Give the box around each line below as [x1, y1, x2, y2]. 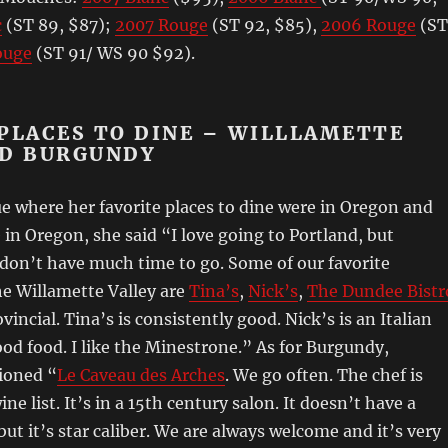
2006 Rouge [320, 15, 416, 35]
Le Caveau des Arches [56, 365, 225, 385]
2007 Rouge [114, 15, 208, 35]
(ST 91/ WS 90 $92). [31, 43, 195, 63]
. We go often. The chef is [224, 365, 423, 385]
